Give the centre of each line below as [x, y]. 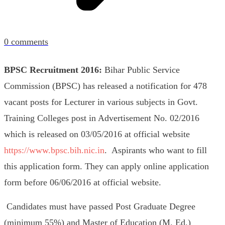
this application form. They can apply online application [106, 166]
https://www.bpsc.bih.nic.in [54, 150]
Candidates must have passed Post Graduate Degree [101, 206]
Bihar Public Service [142, 70]
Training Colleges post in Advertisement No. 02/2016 [102, 118]
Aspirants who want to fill [157, 150]
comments [28, 42]
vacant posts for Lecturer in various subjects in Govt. [101, 102]
